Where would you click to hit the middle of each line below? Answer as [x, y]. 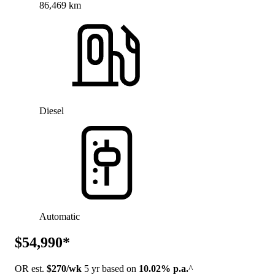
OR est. [31, 268]
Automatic [60, 216]
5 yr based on [110, 268]
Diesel [52, 110]
